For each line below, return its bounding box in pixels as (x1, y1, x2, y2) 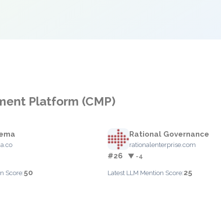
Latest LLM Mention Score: (108, 169, 184, 177)
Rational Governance (129, 130, 209, 139)
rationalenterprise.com (129, 141, 196, 148)
